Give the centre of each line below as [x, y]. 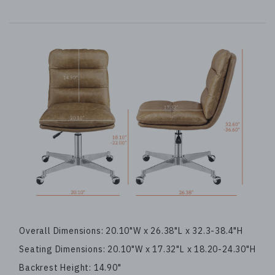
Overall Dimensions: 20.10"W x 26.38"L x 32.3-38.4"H [131, 231]
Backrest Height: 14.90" [70, 268]
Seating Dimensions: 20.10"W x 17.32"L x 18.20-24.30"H [137, 250]
